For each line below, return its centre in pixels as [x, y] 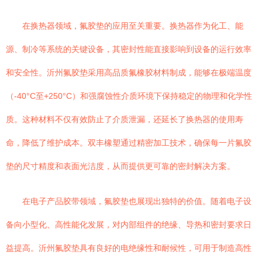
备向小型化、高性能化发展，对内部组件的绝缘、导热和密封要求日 [129, 225]
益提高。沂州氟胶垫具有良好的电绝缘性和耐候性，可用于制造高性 [129, 248]
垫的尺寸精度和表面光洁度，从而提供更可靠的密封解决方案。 [120, 166]
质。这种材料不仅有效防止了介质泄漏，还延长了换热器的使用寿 [125, 119]
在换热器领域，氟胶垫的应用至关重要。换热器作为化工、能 [133, 26]
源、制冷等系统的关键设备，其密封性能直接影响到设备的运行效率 [129, 49]
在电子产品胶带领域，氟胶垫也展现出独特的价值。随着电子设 [137, 201]
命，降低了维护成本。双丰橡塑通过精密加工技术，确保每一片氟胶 [129, 143]
